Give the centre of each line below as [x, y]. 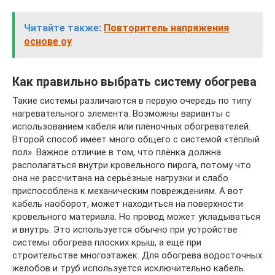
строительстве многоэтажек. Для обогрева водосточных [137, 255]
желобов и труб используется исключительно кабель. [129, 268]
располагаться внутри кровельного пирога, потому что [132, 165]
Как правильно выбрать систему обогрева [134, 82]
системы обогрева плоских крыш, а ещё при [107, 242]
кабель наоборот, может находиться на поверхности [128, 203]
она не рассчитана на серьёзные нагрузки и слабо [120, 178]
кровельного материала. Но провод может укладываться [136, 216]
